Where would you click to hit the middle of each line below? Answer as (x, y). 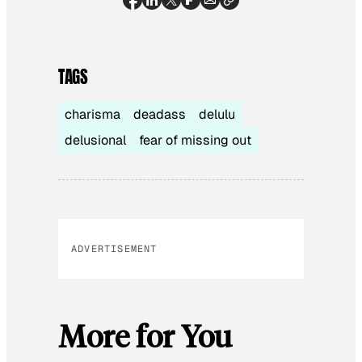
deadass (160, 114)
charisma (93, 114)
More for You (145, 335)
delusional (95, 140)
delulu (217, 114)
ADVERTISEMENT (114, 248)
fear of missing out (195, 140)
